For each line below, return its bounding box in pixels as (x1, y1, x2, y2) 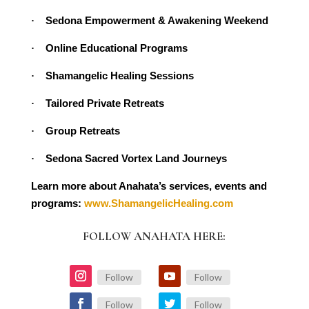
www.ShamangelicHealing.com (81, 197, 233, 209)
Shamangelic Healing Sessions (45, 69, 194, 81)
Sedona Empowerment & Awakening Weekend (45, 14, 268, 26)
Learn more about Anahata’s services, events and (30, 179, 267, 192)
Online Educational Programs (45, 41, 188, 54)
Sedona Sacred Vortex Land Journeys (45, 152, 227, 164)
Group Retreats (45, 124, 120, 137)
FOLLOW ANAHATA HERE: (83, 228, 226, 243)
